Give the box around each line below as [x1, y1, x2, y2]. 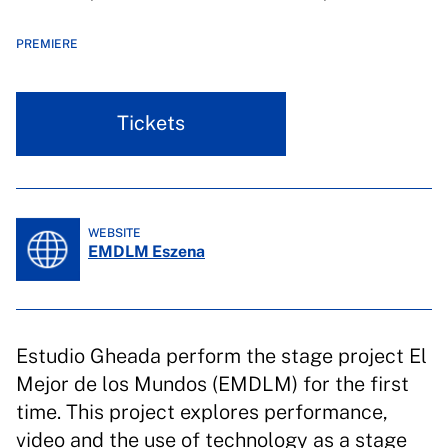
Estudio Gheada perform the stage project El [16, 344, 427, 368]
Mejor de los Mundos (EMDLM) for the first [16, 372, 409, 396]
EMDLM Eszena [88, 242, 205, 261]
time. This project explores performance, [16, 400, 388, 424]
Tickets [117, 111, 185, 135]
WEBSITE [88, 226, 141, 240]
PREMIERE [16, 37, 78, 51]
